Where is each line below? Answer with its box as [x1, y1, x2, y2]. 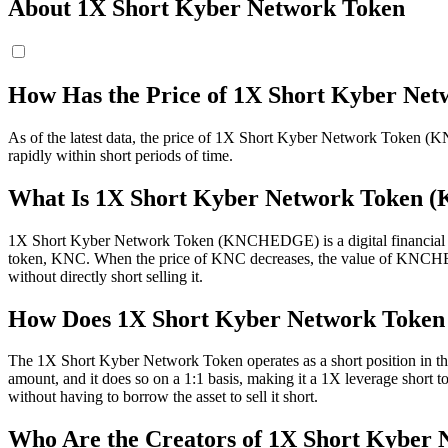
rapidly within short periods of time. [8, 146, 233, 164]
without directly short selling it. [8, 267, 203, 285]
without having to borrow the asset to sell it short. [8, 388, 318, 406]
